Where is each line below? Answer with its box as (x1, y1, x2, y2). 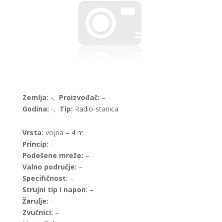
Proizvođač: (58, 92, 100, 102)
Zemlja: (22, 92, 49, 102)
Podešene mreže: (22, 150, 83, 160)
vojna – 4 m (45, 127, 84, 137)
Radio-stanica (72, 104, 118, 113)
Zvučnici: (22, 207, 53, 217)
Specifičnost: (22, 173, 68, 183)
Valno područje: (22, 162, 77, 171)
